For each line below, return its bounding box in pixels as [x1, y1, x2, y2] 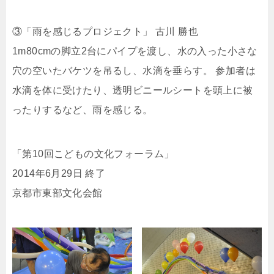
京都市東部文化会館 [12, 188, 103, 199]
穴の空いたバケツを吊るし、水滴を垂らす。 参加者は [12, 65, 256, 76]
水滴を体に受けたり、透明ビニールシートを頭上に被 [12, 85, 253, 96]
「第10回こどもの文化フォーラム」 [12, 149, 185, 160]
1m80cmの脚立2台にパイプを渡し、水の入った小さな [12, 46, 257, 57]
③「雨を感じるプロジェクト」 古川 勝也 [12, 26, 198, 37]
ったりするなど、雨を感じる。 [12, 105, 153, 116]
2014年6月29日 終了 [12, 168, 106, 179]
